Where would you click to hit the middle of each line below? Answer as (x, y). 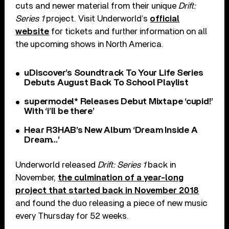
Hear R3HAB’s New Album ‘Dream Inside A (111, 130)
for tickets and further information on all (128, 31)
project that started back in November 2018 (107, 190)
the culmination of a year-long (121, 177)
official (165, 18)
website (32, 31)
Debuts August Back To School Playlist (106, 83)
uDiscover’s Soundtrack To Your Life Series (114, 73)
